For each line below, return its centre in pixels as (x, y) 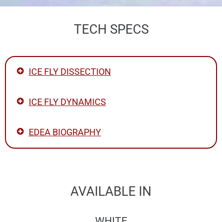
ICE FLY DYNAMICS (67, 102)
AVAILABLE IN (111, 191)
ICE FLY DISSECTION (70, 72)
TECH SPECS (111, 29)
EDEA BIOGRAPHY (65, 132)
